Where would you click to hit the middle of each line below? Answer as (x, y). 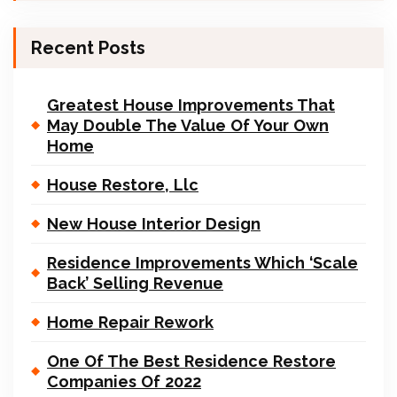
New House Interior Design (154, 224)
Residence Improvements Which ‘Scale (202, 263)
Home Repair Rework (130, 322)
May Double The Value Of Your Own (188, 125)
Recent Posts (88, 48)
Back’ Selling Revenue (135, 283)
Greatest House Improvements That (191, 105)
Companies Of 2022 (124, 381)
